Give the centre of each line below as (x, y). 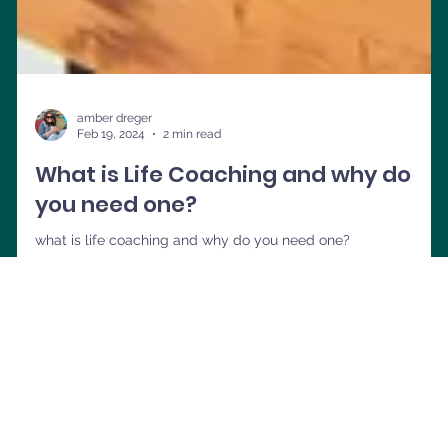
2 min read (191, 198)
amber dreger (114, 181)
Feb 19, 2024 (110, 198)
